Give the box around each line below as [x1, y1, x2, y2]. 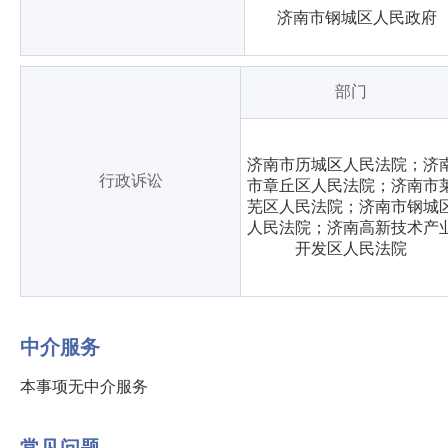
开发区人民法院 [294, 240, 407, 257]
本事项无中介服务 [20, 378, 148, 395]
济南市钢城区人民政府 [277, 9, 437, 26]
